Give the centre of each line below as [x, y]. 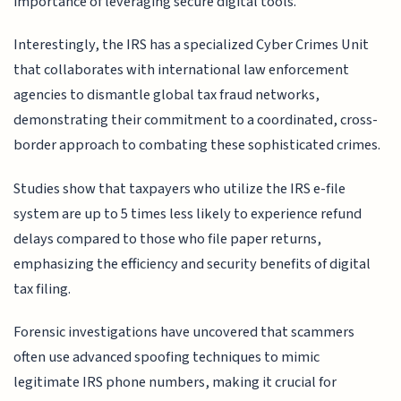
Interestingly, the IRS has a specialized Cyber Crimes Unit [192, 45]
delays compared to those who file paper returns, [168, 239]
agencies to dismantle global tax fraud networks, [167, 95]
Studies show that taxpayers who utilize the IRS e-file [180, 188]
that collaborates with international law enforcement [182, 70]
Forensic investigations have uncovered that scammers [184, 333]
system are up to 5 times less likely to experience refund [188, 213]
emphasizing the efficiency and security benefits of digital [192, 264]
